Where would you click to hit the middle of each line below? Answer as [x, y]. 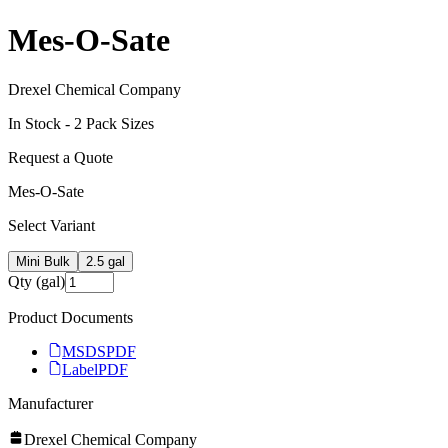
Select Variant [51, 225]
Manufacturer [50, 403]
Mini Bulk [43, 261]
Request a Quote [60, 157]
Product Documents [70, 317]
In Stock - [41, 123]
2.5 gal [105, 261]
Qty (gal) [36, 281]
